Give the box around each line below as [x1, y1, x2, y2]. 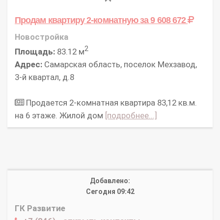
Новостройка [15, 32, 68, 42]
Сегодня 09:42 [85, 188, 135, 196]
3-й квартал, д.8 [15, 72, 74, 82]
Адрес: [15, 59, 42, 70]
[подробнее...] [105, 110, 157, 121]
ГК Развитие [15, 203, 65, 214]
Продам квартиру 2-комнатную [15, 15, 140, 26]
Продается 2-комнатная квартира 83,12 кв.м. [24, 98, 197, 108]
